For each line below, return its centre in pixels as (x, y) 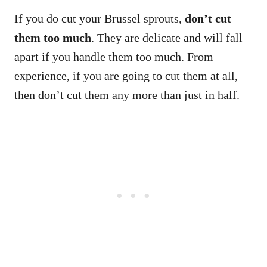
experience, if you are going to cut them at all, (126, 76)
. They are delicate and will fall (167, 38)
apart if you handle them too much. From (114, 57)
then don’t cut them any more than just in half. (128, 95)
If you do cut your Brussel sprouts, (100, 19)
